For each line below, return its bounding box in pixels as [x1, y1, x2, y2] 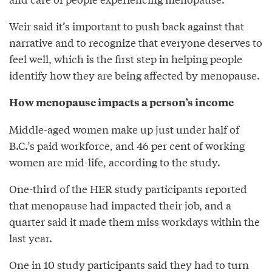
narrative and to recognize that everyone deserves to [9, 34, 262, 50]
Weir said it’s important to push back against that [9, 18, 244, 33]
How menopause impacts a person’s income [9, 94, 234, 109]
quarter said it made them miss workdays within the [9, 213, 260, 229]
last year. [9, 229, 52, 245]
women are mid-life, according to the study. [9, 154, 220, 169]
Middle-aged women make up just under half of [9, 121, 239, 137]
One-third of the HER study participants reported [9, 180, 247, 196]
